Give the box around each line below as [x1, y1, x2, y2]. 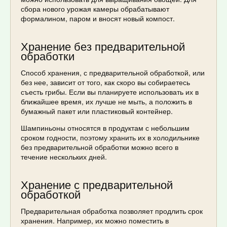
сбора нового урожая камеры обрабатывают [21, 3, 169, 14]
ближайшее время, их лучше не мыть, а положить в [21, 96, 192, 106]
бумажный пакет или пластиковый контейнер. [21, 105, 173, 116]
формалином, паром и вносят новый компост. [21, 13, 177, 23]
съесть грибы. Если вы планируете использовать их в [21, 86, 199, 97]
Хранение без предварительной [21, 37, 185, 54]
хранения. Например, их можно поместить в [21, 215, 169, 225]
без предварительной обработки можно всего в [21, 141, 178, 152]
